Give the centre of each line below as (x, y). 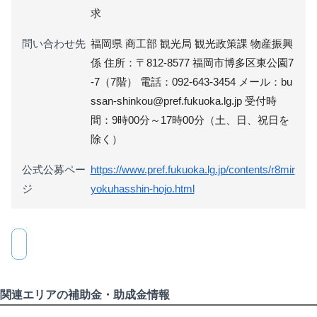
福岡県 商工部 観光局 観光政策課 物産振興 (191, 43)
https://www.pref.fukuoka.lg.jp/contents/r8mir (192, 169)
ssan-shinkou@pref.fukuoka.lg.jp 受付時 (183, 100)
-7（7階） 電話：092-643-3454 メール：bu (191, 81)
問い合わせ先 (54, 43)
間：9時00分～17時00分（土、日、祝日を (190, 120)
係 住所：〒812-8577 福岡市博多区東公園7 (192, 62)
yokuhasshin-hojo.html (142, 188)
